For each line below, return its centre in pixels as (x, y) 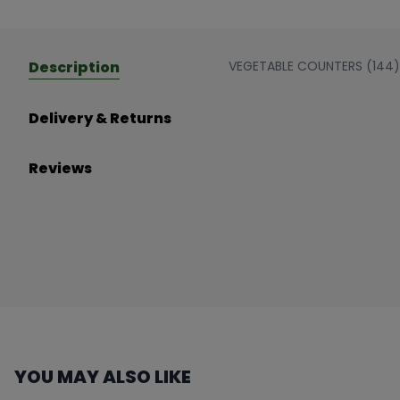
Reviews (60, 169)
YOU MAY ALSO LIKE (103, 377)
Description (74, 68)
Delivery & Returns (100, 119)
